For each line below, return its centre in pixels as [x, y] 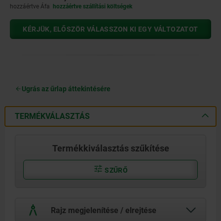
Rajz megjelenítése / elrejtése [103, 210]
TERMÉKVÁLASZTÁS [52, 116]
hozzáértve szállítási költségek [93, 6]
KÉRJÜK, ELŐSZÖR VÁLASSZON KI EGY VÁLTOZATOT [110, 29]
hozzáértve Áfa [30, 6]
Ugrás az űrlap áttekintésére [66, 89]
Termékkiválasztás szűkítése [110, 148]
